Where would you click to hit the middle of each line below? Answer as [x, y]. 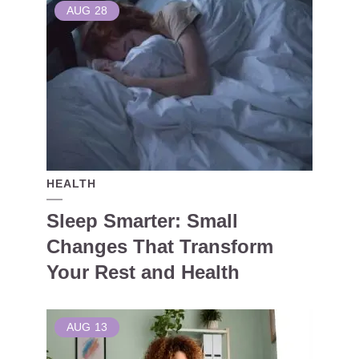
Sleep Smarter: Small [142, 221]
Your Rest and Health [143, 272]
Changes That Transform [160, 246]
